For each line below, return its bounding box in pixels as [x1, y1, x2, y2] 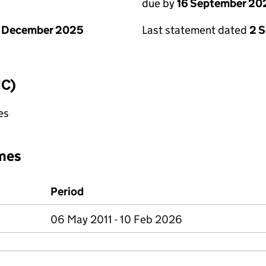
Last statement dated [142, 23, 249, 37]
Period [50, 185, 84, 198]
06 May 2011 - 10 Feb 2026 [50, 213, 182, 226]
